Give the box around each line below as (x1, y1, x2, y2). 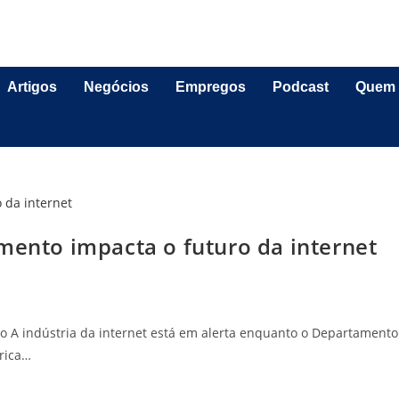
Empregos (175, 79, 247, 94)
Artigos (7, 79, 58, 94)
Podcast (273, 79, 330, 94)
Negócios (84, 79, 150, 94)
